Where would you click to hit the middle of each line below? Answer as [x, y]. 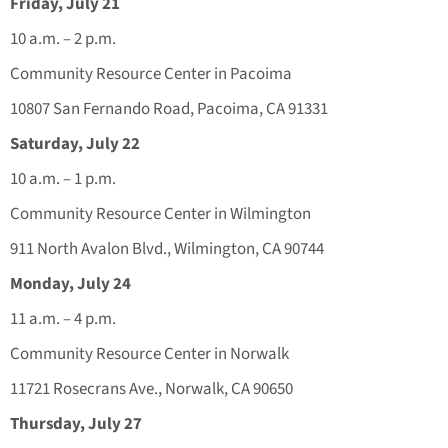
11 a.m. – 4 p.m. [63, 319]
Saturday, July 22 [75, 144]
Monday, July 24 [70, 284]
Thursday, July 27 [76, 424]
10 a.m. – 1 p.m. [63, 179]
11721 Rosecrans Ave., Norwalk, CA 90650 [151, 389]
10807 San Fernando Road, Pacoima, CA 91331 [169, 109]
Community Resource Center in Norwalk [158, 354]
